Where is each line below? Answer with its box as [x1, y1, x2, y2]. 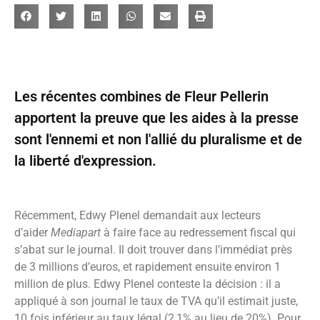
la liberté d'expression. [14, 151, 156, 169]
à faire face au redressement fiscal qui [104, 225, 296, 239]
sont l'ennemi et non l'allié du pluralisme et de [14, 130, 302, 148]
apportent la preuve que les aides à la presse [14, 109, 299, 126]
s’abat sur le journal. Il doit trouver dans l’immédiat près [14, 242, 292, 256]
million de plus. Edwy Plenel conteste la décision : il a [14, 276, 281, 291]
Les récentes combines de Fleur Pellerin [14, 87, 269, 105]
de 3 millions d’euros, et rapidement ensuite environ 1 [14, 259, 281, 274]
